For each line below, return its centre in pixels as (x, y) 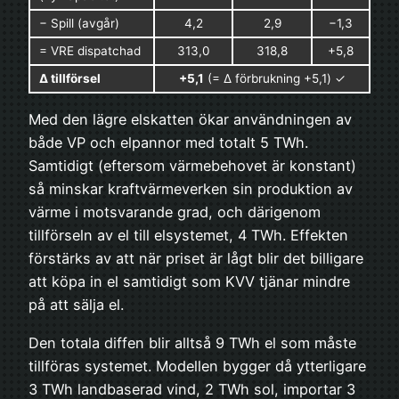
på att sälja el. (76, 305)
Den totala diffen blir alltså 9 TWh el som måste (192, 342)
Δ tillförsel (70, 78)
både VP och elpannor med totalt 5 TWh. (168, 143)
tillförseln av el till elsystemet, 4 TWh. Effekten (188, 236)
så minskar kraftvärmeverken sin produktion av (191, 189)
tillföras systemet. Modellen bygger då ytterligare (197, 366)
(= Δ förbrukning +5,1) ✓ (274, 78)
